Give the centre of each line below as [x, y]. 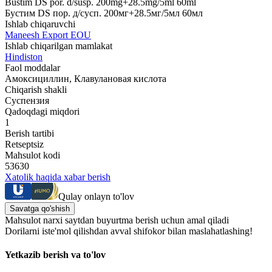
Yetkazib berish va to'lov [55, 255]
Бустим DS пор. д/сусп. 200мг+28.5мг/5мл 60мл [104, 13]
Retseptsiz [24, 144]
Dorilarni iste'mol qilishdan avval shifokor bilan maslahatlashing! [129, 231]
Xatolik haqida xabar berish [58, 177]
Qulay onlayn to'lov [96, 196]
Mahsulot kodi [32, 155]
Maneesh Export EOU [48, 35]
